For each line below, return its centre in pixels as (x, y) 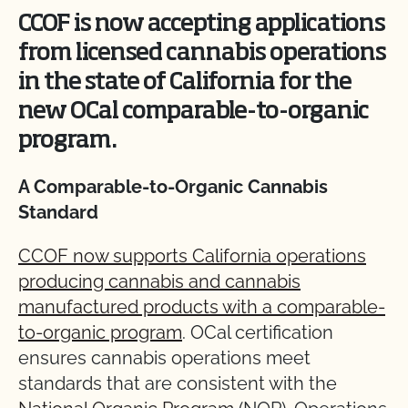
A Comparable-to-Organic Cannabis (173, 187)
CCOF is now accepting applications (202, 25)
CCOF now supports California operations (192, 256)
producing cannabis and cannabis (159, 281)
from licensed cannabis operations (202, 54)
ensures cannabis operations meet (164, 358)
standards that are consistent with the (178, 383)
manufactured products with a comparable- (202, 307)
